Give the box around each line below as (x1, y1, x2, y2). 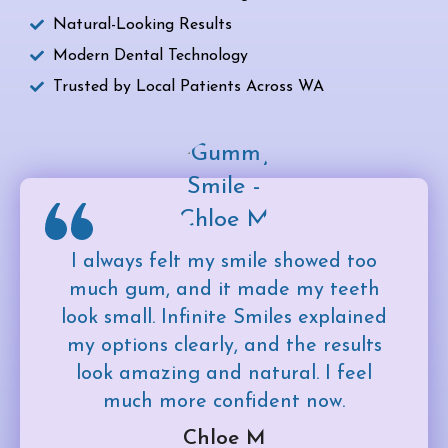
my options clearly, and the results (66, 335, 382, 356)
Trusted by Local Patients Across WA (52, 78, 324, 95)
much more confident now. (103, 391, 345, 412)
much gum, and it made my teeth (68, 279, 380, 300)
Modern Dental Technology (52, 47, 248, 64)
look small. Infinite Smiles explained (61, 307, 387, 328)
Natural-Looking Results (52, 16, 232, 33)
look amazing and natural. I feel (76, 363, 372, 384)
